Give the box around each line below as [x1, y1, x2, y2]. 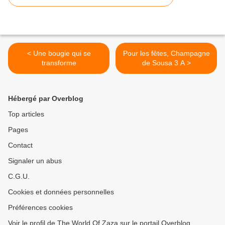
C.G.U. [8, 172, 30, 181]
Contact [8, 141, 33, 150]
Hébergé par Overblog [8, 94, 83, 103]
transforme [41, 59, 76, 67]
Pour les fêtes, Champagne [123, 49, 210, 58]
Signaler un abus [8, 157, 62, 165]
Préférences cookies [8, 203, 73, 212]
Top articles [8, 110, 44, 119]
